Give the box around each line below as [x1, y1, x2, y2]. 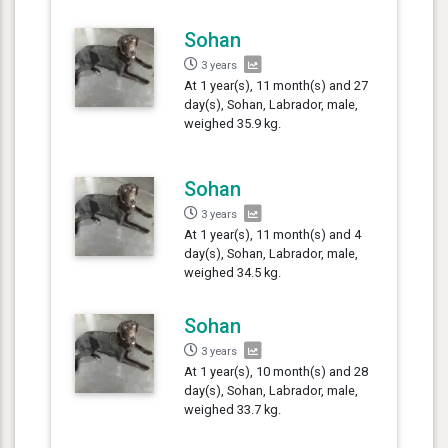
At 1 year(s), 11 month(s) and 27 [184, 77, 369, 93]
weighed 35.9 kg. [184, 115, 282, 131]
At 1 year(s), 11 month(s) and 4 [184, 226, 362, 242]
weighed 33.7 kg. [184, 401, 282, 417]
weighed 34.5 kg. [184, 264, 282, 280]
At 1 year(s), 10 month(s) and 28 [184, 363, 369, 379]
